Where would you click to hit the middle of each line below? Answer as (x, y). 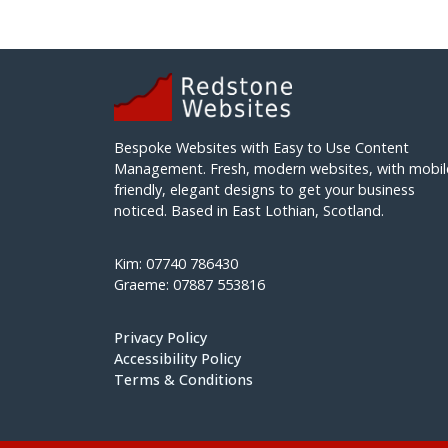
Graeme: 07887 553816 (189, 284)
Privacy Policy (160, 337)
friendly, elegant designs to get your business (264, 189)
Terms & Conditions (183, 379)
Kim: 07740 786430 (176, 263)
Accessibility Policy (177, 358)
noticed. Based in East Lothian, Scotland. (249, 210)
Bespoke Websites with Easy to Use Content (261, 147)
